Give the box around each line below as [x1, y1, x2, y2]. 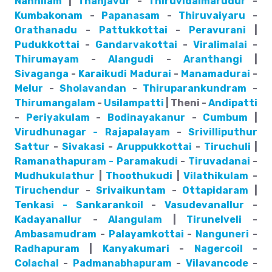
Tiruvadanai [188, 155, 250, 167]
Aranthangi [183, 53, 242, 65]
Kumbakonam [15, 10, 83, 21]
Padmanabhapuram [72, 257, 172, 269]
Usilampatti [104, 97, 164, 109]
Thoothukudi [106, 170, 173, 182]
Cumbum [203, 112, 248, 123]
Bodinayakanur [107, 112, 186, 123]
